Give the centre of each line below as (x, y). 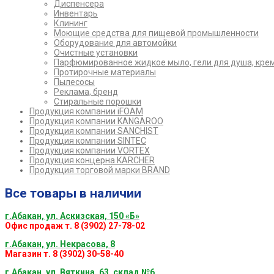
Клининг (71, 24)
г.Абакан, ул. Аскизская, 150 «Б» (72, 216)
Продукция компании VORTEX (90, 151)
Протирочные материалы (105, 72)
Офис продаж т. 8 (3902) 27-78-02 (75, 226)
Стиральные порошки (98, 102)
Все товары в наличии (73, 193)
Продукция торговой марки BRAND (100, 170)
